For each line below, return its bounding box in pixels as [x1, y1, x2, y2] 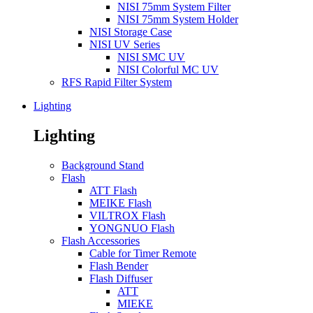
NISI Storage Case [89, 25, 172, 38]
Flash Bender [89, 259, 148, 272]
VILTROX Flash [89, 209, 166, 221]
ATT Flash [89, 184, 137, 196]
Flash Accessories [61, 234, 140, 247]
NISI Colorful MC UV [117, 63, 219, 75]
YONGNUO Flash [89, 221, 175, 234]
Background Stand [61, 159, 144, 171]
